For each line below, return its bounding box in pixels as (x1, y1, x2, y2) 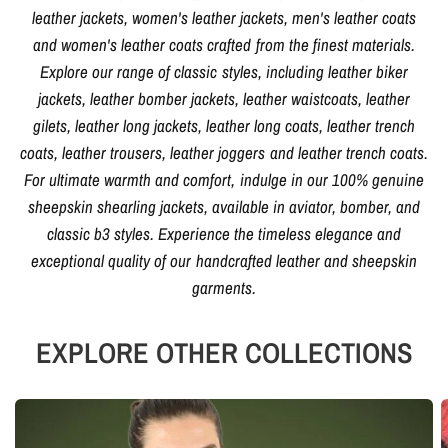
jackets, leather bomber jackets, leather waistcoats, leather (37, 86, 411, 110)
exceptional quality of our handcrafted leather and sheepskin (31, 248, 417, 272)
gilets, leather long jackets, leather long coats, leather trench (32, 113, 416, 137)
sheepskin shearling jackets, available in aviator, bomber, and (27, 194, 421, 218)
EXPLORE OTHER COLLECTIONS (35, 332, 413, 372)
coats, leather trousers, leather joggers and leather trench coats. (20, 140, 428, 164)
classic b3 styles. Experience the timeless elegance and (46, 221, 402, 245)
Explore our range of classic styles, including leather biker (40, 59, 408, 83)
